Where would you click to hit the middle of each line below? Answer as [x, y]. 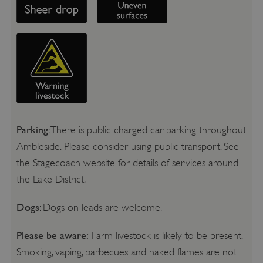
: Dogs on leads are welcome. [100, 208]
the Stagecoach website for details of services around [127, 163]
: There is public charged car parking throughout [147, 130]
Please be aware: [52, 235]
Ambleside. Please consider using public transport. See [127, 146]
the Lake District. [51, 179]
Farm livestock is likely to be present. [165, 236]
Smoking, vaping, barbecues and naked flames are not [126, 252]
